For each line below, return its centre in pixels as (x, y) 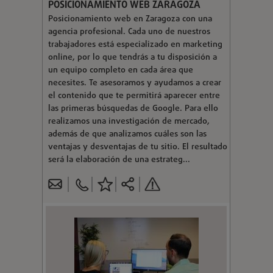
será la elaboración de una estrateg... (119, 160)
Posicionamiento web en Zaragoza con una (130, 19)
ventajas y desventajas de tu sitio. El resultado (137, 147)
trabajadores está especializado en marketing (135, 44)
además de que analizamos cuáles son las (127, 134)
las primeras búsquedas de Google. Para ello (133, 108)
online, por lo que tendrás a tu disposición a (132, 57)
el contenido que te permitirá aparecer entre (134, 96)
